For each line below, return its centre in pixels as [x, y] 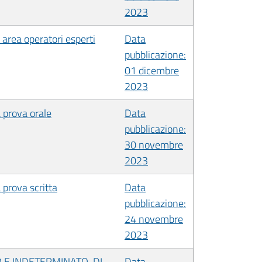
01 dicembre [152, 70]
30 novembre [154, 144]
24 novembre [154, 219]
